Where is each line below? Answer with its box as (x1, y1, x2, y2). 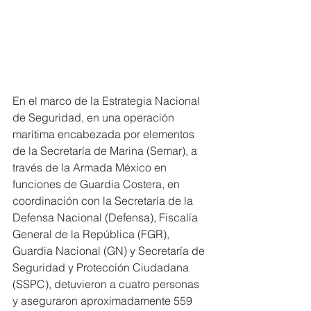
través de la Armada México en (12, 160, 169, 175)
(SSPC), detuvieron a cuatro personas (12, 277, 202, 292)
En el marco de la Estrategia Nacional (12, 94, 203, 108)
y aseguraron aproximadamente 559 (12, 294, 195, 308)
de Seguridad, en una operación (12, 110, 177, 125)
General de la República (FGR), (12, 227, 172, 242)
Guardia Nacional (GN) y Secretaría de (12, 244, 208, 258)
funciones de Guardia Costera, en (12, 177, 183, 192)
